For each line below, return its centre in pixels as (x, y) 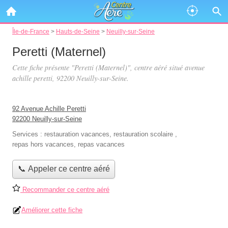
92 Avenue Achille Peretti (49, 109)
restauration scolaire (143, 134)
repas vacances (101, 144)
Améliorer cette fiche (52, 210)
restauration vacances (77, 134)
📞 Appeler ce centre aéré (64, 169)
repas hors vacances (43, 144)
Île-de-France (31, 31)
